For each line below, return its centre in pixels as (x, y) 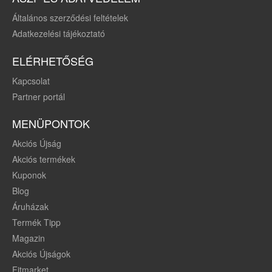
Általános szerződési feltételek (70, 17)
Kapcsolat (31, 80)
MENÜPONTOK (51, 124)
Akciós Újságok (41, 254)
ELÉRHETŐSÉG (53, 60)
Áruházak (30, 207)
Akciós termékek (44, 159)
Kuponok (29, 175)
